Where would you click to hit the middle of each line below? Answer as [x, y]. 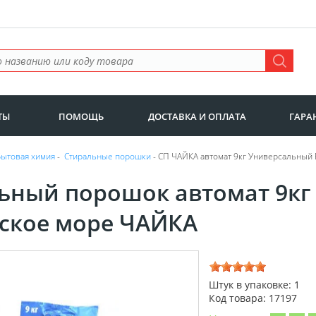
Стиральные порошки [108, 156]
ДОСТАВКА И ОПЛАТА [197, 116]
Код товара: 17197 [253, 298]
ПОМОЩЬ [81, 116]
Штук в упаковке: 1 [254, 285]
